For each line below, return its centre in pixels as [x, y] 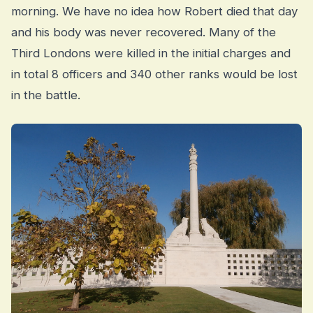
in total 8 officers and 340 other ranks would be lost [154, 74]
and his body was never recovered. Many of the [144, 32]
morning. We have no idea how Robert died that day [154, 12]
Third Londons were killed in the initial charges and [151, 53]
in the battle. [46, 95]
